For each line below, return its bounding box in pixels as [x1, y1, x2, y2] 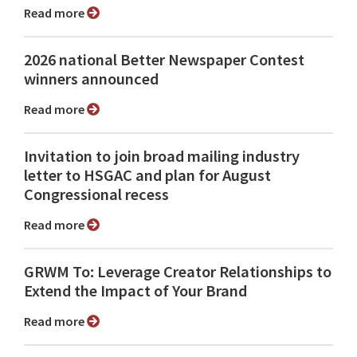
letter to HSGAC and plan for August [24, 165, 271, 186]
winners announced [24, 69, 159, 90]
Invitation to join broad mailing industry [24, 146, 300, 167]
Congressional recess [24, 184, 169, 206]
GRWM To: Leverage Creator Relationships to [24, 261, 331, 283]
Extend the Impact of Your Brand [24, 280, 247, 302]
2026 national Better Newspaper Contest [24, 49, 304, 71]
